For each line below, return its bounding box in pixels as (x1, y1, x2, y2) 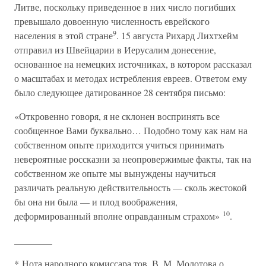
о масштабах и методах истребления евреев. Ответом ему (14, 72, 247, 84)
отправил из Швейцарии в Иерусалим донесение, (14, 43, 216, 56)
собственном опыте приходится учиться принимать (14, 138, 224, 151)
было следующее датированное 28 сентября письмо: (14, 86, 226, 99)
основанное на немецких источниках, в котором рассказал (14, 58, 252, 70)
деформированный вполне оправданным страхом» (14, 210, 223, 222)
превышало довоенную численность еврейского (14, 15, 210, 27)
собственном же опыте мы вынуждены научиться (14, 167, 216, 179)
